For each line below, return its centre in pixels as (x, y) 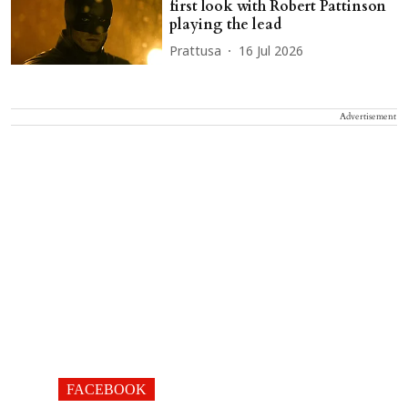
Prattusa (196, 52)
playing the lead (226, 25)
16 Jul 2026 (271, 52)
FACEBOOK (107, 389)
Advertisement (368, 116)
